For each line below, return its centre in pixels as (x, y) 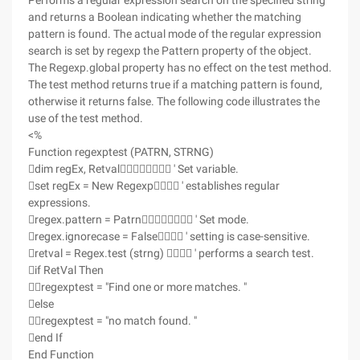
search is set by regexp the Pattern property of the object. (170, 51)
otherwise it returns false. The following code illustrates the (174, 101)
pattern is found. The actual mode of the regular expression (175, 34)
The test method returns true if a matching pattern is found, (175, 84)
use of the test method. (86, 118)
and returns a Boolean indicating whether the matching (165, 17)
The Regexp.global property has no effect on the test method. (180, 67)
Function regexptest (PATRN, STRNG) (121, 152)
